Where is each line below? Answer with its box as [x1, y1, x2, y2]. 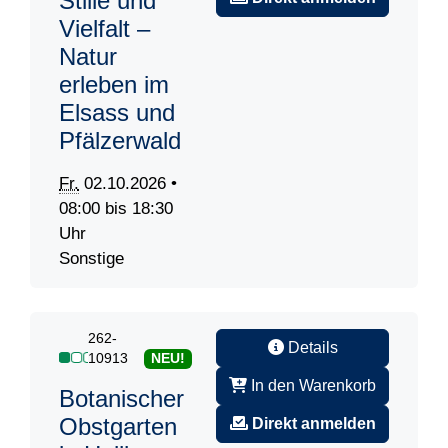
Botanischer [59, 385, 184, 413]
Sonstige [59, 249, 124, 269]
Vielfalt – [59, 15, 150, 43]
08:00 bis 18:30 [59, 199, 173, 219]
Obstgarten [59, 413, 177, 441]
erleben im [59, 71, 169, 99]
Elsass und [59, 99, 175, 127]
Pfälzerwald [59, 127, 181, 155]
